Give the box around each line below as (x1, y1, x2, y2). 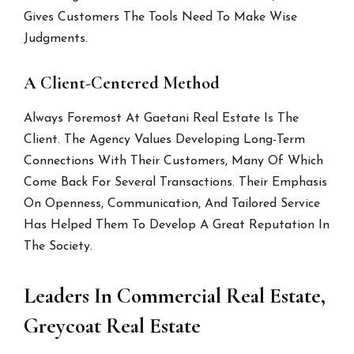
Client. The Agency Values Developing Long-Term (24, 134, 306, 147)
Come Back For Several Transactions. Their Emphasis (24, 176, 328, 190)
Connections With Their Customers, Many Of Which (24, 155, 324, 168)
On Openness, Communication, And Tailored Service (24, 198, 321, 211)
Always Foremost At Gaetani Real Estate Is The (24, 112, 299, 126)
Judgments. (24, 32, 88, 46)
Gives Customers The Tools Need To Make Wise (24, 11, 298, 24)
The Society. (24, 240, 93, 254)
